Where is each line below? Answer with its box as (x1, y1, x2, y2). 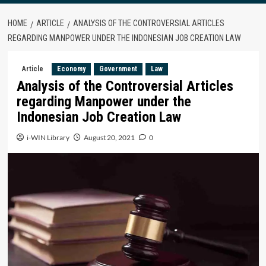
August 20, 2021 (83, 132, 135, 142)
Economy (56, 64, 85, 73)
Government (99, 64, 137, 73)
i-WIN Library (26, 132, 69, 142)
